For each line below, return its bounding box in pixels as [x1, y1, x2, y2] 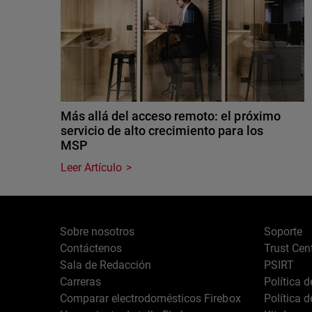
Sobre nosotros [60, 225, 135, 238]
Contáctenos [60, 242, 123, 255]
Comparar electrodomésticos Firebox [60, 292, 241, 305]
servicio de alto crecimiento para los [61, 123, 263, 138]
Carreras [60, 275, 102, 288]
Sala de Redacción [60, 258, 152, 272]
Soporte [263, 225, 302, 238]
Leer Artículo [61, 161, 123, 174]
